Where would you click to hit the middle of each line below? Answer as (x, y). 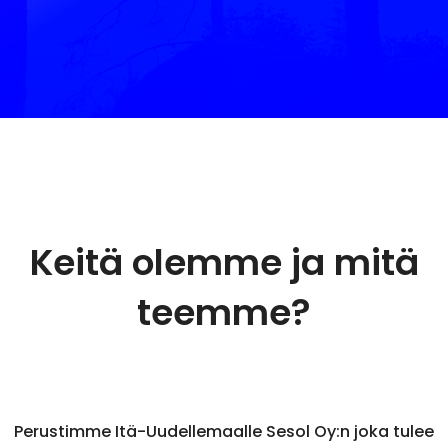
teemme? (224, 312)
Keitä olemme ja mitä (224, 262)
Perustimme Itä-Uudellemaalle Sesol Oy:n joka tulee (224, 431)
